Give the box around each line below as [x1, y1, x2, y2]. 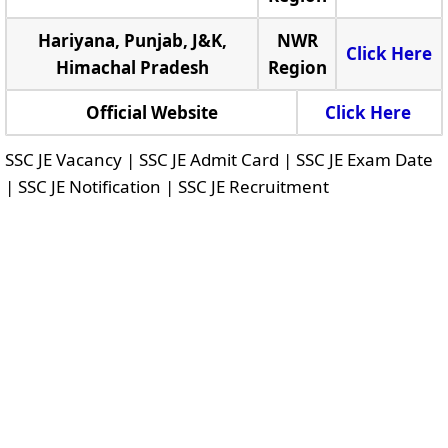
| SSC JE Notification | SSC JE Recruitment [5, 175, 329, 198]
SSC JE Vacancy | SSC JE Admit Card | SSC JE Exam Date [5, 148, 433, 171]
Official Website [85, 101, 218, 124]
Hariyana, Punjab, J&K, [37, 29, 227, 52]
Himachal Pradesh [55, 56, 209, 79]
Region [267, 56, 327, 79]
